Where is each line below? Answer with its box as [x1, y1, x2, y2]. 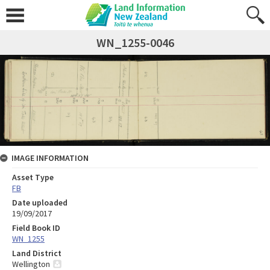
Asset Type [12, 172, 54, 183]
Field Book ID [12, 222, 60, 234]
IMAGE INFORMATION [11, 152, 89, 164]
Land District [12, 248, 61, 259]
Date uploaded [12, 197, 67, 209]
